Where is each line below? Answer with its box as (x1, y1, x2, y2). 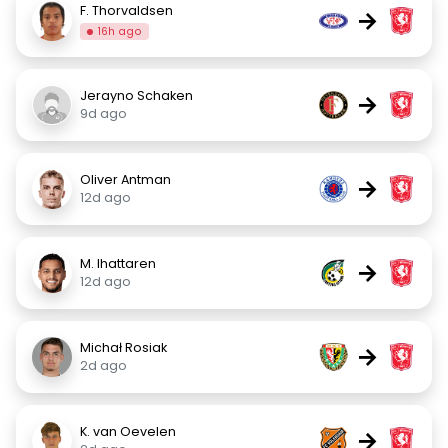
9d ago (80, 105, 127, 122)
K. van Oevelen (80, 423, 176, 440)
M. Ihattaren (80, 255, 156, 272)
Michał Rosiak (80, 339, 167, 356)
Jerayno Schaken (80, 87, 193, 104)
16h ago (98, 23, 143, 39)
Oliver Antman (80, 171, 171, 188)
